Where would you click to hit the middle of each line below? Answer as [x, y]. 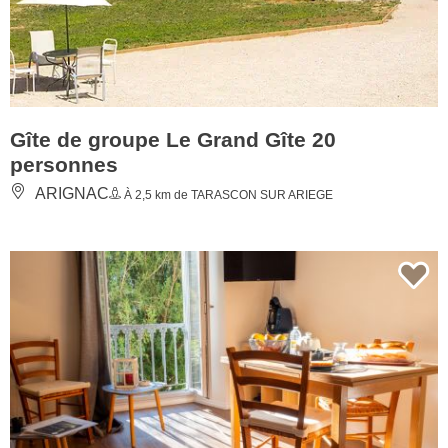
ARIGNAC [70, 193]
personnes [64, 164]
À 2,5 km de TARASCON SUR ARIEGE [227, 194]
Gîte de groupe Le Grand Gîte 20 [173, 139]
